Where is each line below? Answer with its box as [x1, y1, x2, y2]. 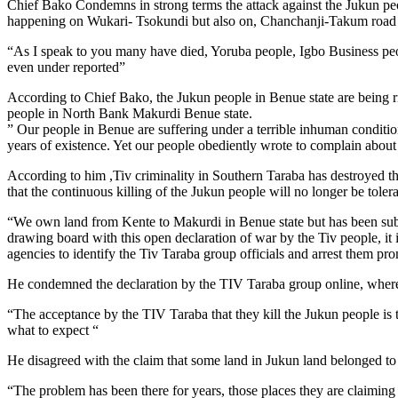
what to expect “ [7, 322, 99, 338]
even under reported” [7, 60, 125, 76]
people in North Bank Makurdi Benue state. [7, 106, 252, 122]
